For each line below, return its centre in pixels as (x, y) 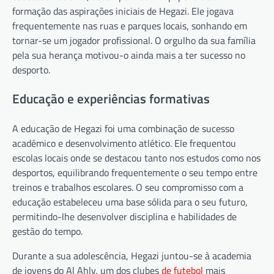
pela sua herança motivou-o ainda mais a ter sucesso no (129, 55)
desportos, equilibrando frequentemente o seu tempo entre (135, 173)
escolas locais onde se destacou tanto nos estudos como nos (136, 158)
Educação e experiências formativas (111, 99)
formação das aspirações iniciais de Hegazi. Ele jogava (123, 11)
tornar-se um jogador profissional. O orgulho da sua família (134, 40)
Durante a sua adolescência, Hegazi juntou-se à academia (132, 256)
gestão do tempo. (47, 231)
